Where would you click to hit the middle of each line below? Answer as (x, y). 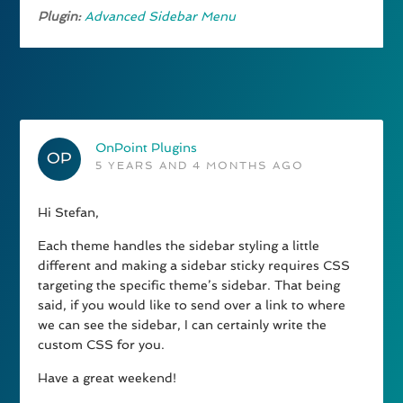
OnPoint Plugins (147, 148)
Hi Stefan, (69, 213)
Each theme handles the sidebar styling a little (179, 246)
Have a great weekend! (107, 378)
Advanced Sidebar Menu (161, 17)
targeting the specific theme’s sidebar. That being (189, 286)
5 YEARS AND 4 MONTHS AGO (200, 166)
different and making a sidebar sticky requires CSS (194, 266)
